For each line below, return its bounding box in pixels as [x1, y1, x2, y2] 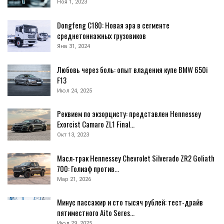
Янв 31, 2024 [57, 42, 90, 49]
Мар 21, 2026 [57, 175, 91, 182]
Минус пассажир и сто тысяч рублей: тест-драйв [57, 196, 203, 208]
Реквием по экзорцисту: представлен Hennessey [57, 108, 201, 119]
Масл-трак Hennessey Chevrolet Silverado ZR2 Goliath [57, 152, 214, 163]
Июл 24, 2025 [57, 87, 92, 94]
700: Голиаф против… [57, 162, 119, 174]
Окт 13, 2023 [57, 131, 89, 138]
